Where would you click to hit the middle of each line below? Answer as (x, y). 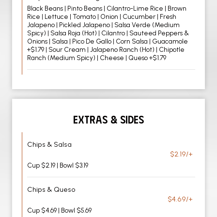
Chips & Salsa (49, 144)
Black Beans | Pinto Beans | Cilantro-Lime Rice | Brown (107, 8)
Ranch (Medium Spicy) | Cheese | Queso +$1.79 (97, 58)
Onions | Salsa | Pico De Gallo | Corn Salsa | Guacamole (108, 41)
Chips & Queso (51, 189)
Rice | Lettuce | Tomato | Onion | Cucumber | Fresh (102, 16)
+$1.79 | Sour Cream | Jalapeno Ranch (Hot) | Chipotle (106, 49)
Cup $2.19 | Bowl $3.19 (58, 165)
